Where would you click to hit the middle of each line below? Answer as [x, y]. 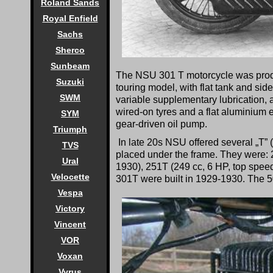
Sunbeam [70, 66]
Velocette [70, 177]
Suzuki [70, 82]
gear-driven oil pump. [161, 124]
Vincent [70, 224]
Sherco [70, 50]
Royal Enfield [70, 18]
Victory [70, 208]
